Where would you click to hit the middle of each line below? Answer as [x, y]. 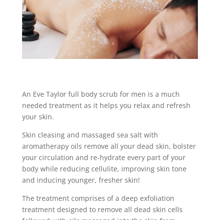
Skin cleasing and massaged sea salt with [90, 135]
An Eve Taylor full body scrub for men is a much [101, 94]
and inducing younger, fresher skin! [81, 180]
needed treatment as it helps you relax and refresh [106, 105]
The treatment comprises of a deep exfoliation [98, 198]
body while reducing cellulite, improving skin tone [104, 168]
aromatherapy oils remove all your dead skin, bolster [109, 146]
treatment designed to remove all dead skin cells [102, 209]
